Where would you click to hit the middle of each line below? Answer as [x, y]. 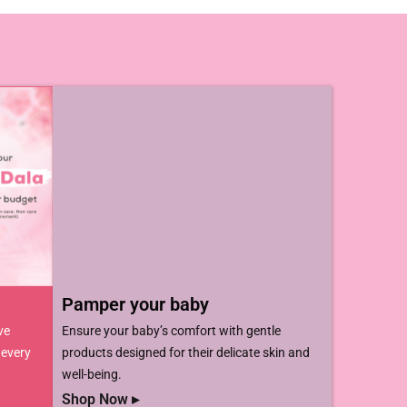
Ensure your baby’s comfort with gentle [171, 330]
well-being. [91, 374]
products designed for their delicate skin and [185, 352]
